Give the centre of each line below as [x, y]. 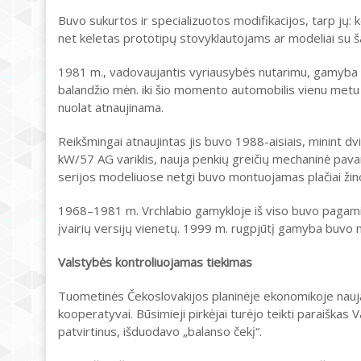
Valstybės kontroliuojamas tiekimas [155, 262]
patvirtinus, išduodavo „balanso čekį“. [160, 331]
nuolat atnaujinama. [111, 107]
